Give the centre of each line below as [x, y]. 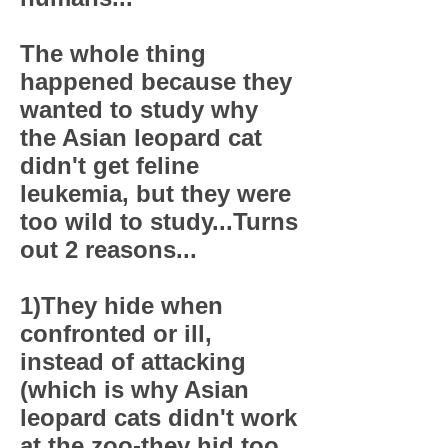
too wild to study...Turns [159, 221]
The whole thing [113, 53]
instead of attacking [133, 361]
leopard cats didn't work [158, 417]
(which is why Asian [134, 389]
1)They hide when [121, 305]
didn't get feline [109, 165]
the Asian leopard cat [141, 137]
